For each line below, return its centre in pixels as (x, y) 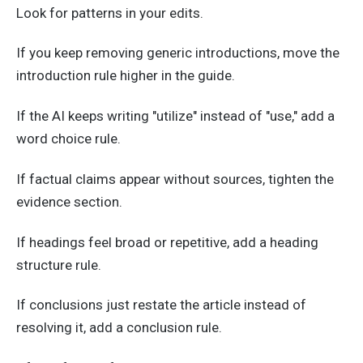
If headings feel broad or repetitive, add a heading (167, 242)
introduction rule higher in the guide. (126, 76)
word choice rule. (68, 139)
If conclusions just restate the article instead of (161, 305)
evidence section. (69, 201)
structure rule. (59, 265)
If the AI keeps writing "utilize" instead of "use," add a (175, 116)
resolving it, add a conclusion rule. (119, 328)
